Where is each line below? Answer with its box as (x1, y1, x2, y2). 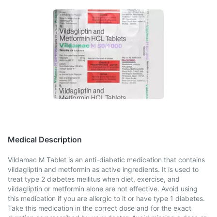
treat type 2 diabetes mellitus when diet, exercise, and (8, 175, 180, 183)
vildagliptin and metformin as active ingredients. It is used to (8, 165, 199, 173)
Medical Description (8, 135, 82, 144)
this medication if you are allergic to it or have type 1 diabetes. (8, 194, 205, 202)
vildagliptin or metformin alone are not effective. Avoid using (8, 185, 198, 193)
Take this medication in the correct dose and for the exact (8, 204, 191, 212)
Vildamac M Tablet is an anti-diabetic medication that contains (8, 155, 205, 164)
